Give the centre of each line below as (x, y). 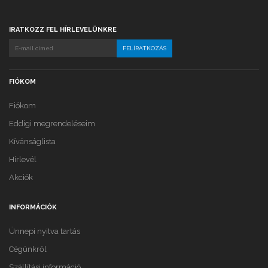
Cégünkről (28, 249)
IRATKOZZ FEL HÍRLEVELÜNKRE (63, 30)
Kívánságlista (32, 141)
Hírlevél (23, 159)
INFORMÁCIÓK (33, 207)
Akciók (21, 177)
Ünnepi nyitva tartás (45, 231)
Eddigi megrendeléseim (52, 124)
